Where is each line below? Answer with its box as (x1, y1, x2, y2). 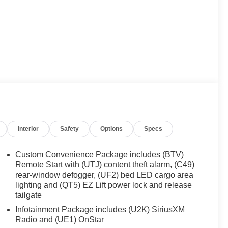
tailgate (15, 190, 42, 199)
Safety (60, 125, 79, 132)
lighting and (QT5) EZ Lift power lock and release (15, 180, 192, 189)
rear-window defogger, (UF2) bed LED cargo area (15, 170, 194, 179)
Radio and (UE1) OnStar (15, 215, 104, 224)
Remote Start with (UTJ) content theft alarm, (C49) (15, 160, 195, 169)
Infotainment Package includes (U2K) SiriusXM (15, 205, 185, 214)
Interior (18, 125, 39, 132)
